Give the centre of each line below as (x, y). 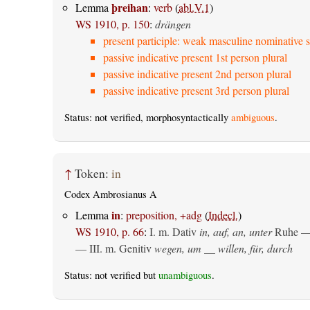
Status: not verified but (111, 275)
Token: (93, 174)
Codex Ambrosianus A (110, 194)
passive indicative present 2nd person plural (197, 73)
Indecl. (223, 215)
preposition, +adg (164, 215)
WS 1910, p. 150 (112, 24)
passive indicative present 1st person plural (195, 57)
